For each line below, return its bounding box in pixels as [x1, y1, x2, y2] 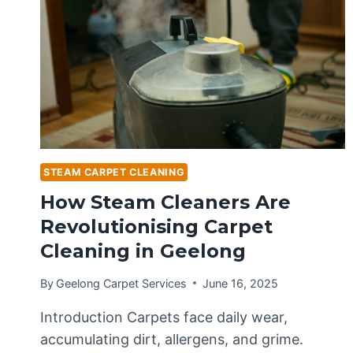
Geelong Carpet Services [56, 276, 188, 290]
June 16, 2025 [203, 276, 279, 290]
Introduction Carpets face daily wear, [40, 308, 288, 325]
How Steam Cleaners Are [40, 190, 291, 214]
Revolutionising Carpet [40, 214, 273, 238]
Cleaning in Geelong [40, 239, 246, 262]
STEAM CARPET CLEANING [43, 166, 185, 179]
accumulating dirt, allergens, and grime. [40, 330, 303, 347]
